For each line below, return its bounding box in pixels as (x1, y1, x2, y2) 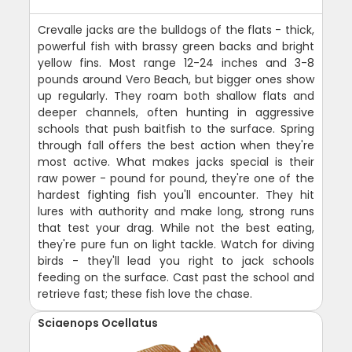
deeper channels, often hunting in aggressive (38, 104, 314, 120)
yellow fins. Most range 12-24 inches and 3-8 (38, 54, 314, 71)
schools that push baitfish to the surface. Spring (38, 120, 314, 137)
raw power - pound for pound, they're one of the (38, 170, 314, 186)
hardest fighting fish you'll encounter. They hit (38, 186, 314, 203)
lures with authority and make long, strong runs (38, 203, 314, 219)
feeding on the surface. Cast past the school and (38, 269, 314, 285)
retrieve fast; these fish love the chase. (38, 285, 253, 302)
